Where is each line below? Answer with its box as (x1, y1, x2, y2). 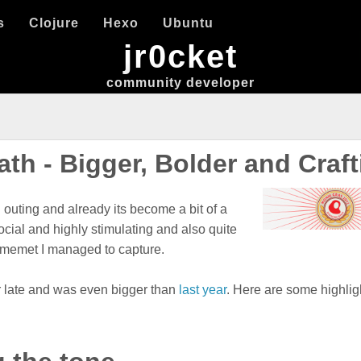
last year (179, 283, 227, 297)
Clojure (29, 16, 80, 30)
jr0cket (123, 39, 238, 74)
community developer (106, 76, 255, 89)
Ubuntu (163, 16, 214, 30)
